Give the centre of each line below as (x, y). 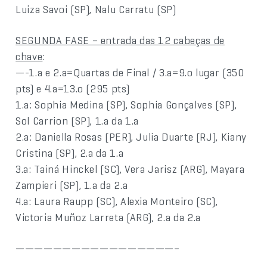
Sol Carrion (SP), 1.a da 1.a (77, 121)
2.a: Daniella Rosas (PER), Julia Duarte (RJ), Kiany (131, 137)
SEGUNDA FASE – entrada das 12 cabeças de (120, 41)
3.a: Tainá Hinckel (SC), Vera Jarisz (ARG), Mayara (130, 169)
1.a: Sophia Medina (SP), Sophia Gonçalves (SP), (126, 105)
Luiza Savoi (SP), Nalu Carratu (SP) (96, 10)
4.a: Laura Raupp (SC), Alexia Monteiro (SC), (117, 201)
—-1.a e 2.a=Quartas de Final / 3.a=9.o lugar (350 (130, 73)
